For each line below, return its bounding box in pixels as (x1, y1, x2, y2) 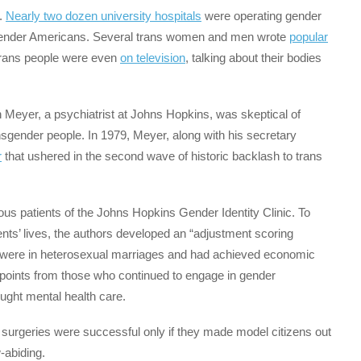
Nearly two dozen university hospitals (6, 8, 201, 23)
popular (289, 29, 328, 44)
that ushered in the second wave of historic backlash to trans (2, 148, 322, 163)
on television (120, 50, 185, 64)
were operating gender (201, 8, 322, 23)
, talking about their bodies (185, 50, 322, 64)
